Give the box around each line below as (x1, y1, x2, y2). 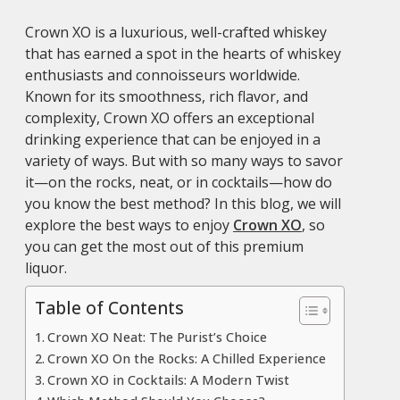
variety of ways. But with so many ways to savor (25, 150, 343, 171)
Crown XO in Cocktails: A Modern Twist (46, 371, 289, 388)
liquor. (25, 257, 67, 278)
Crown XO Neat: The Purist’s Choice (46, 328, 267, 346)
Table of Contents (35, 296, 184, 321)
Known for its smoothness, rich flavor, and (25, 86, 308, 106)
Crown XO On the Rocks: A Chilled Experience (46, 349, 326, 367)
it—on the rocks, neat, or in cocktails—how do (25, 171, 332, 192)
